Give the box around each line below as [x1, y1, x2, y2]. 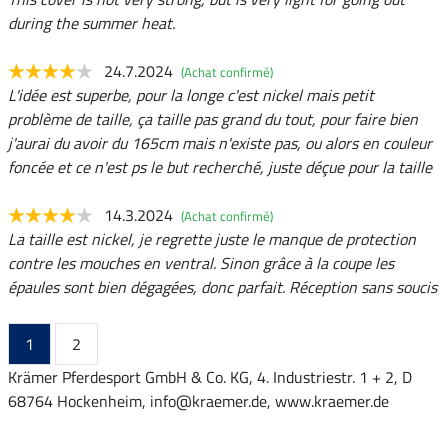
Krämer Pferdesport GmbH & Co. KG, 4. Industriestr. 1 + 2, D [8, 365, 412, 390]
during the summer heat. [8, 11, 175, 36]
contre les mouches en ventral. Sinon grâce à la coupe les [8, 251, 394, 276]
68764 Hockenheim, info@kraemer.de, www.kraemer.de [8, 389, 389, 414]
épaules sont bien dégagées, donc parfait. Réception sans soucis [8, 275, 437, 300]
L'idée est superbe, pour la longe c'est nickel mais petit [8, 83, 374, 108]
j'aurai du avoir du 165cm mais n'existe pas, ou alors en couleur [8, 131, 432, 156]
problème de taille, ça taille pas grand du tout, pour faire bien [8, 107, 418, 132]
